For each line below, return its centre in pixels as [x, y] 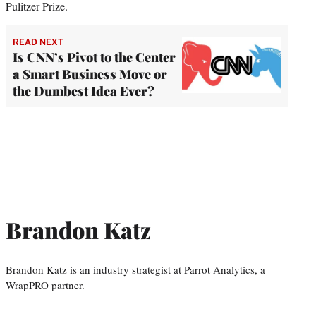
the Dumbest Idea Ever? [84, 91]
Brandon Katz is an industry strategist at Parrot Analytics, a [135, 269]
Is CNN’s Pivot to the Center [94, 57]
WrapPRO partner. [45, 285]
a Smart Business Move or [90, 74]
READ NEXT [38, 42]
